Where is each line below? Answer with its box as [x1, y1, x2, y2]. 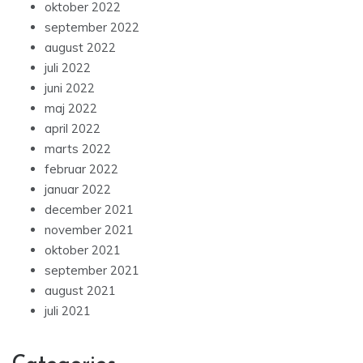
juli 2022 [45, 63, 91, 79]
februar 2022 [45, 164, 118, 181]
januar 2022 [45, 185, 111, 201]
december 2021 [45, 205, 134, 221]
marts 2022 [45, 144, 111, 160]
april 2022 [45, 124, 100, 140]
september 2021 [45, 266, 139, 282]
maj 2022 [45, 104, 97, 120]
